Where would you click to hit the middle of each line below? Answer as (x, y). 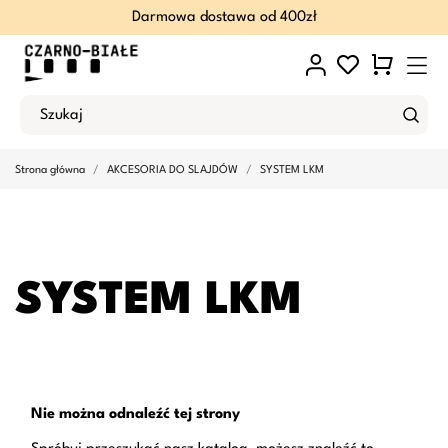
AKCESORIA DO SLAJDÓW (172, 170)
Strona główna (50, 170)
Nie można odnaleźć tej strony (135, 414)
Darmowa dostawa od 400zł (224, 17)
